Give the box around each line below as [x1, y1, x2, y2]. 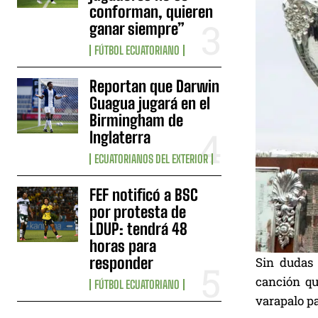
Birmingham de [89, 111, 184, 131]
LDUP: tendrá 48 [89, 219, 188, 239]
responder [89, 253, 154, 273]
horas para [89, 236, 157, 256]
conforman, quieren [89, 2, 214, 22]
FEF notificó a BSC [89, 185, 199, 205]
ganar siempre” [89, 19, 185, 39]
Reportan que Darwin [89, 77, 220, 97]
